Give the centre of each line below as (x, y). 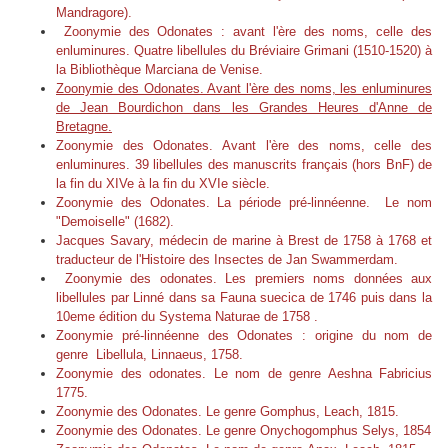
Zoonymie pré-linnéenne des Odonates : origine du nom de (244, 336)
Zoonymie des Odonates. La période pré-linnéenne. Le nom (244, 203)
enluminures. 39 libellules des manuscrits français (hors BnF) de (244, 165)
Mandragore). (94, 13)
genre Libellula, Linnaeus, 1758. (149, 355)
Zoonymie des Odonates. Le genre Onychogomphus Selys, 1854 (243, 431)
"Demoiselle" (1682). (115, 222)
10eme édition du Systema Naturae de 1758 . (187, 317)
